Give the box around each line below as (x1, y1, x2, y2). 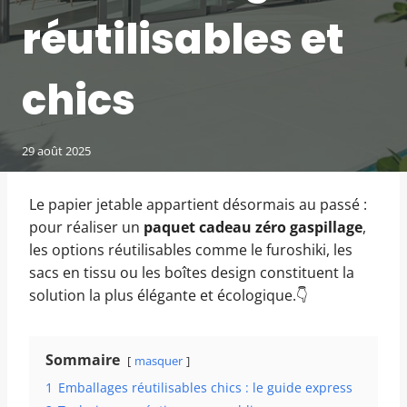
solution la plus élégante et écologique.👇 (29, 285, 308, 306)
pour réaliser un (29, 217, 144, 238)
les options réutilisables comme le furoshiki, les (29, 240, 352, 261)
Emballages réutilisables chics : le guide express (58, 379, 352, 397)
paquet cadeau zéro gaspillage (144, 217, 362, 238)
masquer (134, 352, 183, 370)
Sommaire (45, 350, 120, 371)
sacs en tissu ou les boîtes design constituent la (29, 263, 354, 283)
